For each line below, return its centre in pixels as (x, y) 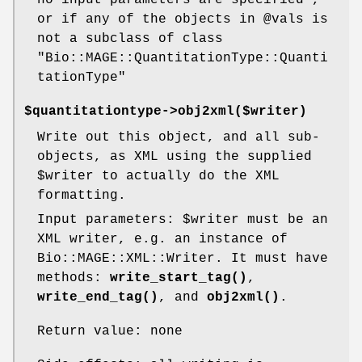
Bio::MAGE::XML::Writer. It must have (183, 258)
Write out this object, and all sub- (179, 137)
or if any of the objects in (150, 19)
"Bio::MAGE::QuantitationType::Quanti (183, 58)
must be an (284, 219)
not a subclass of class (130, 38)
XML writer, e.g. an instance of (162, 239)
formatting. (82, 195)
